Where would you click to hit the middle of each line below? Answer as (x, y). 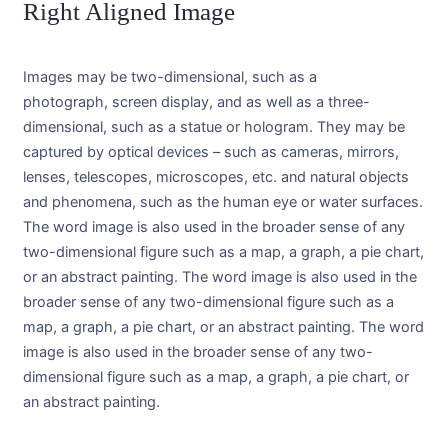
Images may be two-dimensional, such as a (170, 76)
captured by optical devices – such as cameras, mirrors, (211, 151)
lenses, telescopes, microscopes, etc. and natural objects (216, 176)
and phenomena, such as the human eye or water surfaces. (223, 201)
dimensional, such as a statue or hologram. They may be (214, 126)
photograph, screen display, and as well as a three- (196, 101)
